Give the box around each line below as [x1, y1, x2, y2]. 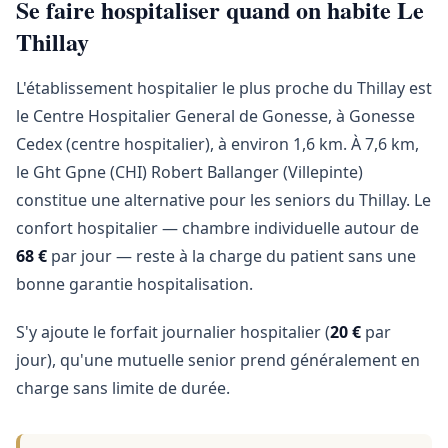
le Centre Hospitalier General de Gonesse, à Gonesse [16, 105, 415, 127]
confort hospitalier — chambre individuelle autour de [16, 217, 419, 239]
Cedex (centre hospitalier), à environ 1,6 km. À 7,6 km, [16, 133, 419, 155]
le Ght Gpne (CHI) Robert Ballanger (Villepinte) [16, 161, 363, 183]
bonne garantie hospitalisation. [16, 273, 253, 295]
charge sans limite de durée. [16, 377, 230, 399]
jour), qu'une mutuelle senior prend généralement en [16, 349, 420, 371]
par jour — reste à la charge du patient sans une [47, 245, 416, 267]
